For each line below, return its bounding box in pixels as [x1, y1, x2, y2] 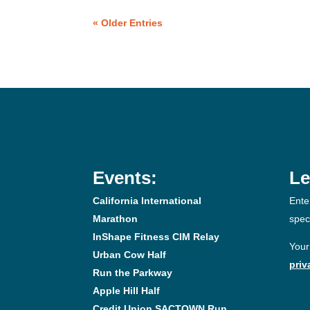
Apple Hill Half [93, 285, 161, 297]
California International [93, 195, 202, 207]
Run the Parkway [93, 267, 173, 279]
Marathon [93, 213, 138, 225]
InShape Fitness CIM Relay [93, 231, 220, 243]
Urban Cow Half [93, 249, 167, 261]
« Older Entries [93, 17, 163, 28]
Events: [93, 167, 158, 189]
